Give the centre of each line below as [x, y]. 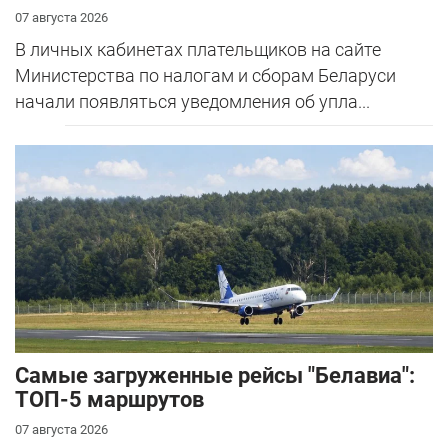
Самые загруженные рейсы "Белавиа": [215, 375]
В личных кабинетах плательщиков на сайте [198, 50]
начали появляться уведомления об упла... [192, 102]
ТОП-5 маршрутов [109, 399]
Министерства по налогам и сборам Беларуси [205, 76]
